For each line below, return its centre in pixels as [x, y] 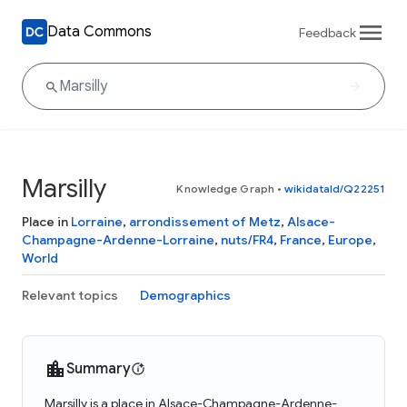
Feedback [328, 32]
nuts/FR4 [247, 240]
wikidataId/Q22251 [335, 189]
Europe [350, 240]
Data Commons [99, 31]
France [301, 240]
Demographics [185, 295]
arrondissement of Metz [205, 222]
